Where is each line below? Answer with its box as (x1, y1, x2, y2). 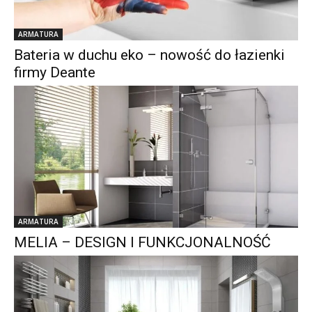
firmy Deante (14, 63, 95, 81)
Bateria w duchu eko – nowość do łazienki (14, 46, 285, 63)
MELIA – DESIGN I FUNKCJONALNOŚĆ (14, 233, 271, 251)
